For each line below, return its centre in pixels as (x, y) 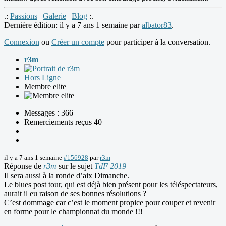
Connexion (22, 42)
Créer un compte (78, 42)
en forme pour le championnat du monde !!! (73, 212)
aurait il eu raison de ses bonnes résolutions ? (75, 194)
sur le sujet (75, 166)
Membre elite (45, 87)
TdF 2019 (110, 166)
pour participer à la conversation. (157, 42)
